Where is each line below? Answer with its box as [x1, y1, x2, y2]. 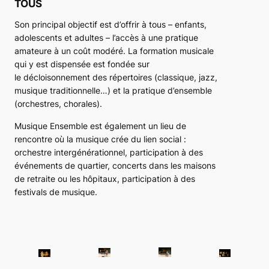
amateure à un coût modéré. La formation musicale [14, 46, 214, 56]
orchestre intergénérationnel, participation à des [14, 147, 203, 157]
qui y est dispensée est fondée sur [14, 59, 150, 70]
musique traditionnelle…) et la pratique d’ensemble [14, 85, 212, 96]
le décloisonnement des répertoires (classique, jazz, [14, 72, 217, 83]
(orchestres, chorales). [14, 98, 102, 109]
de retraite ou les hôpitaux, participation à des [14, 173, 195, 184]
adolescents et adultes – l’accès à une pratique [14, 32, 198, 43]
